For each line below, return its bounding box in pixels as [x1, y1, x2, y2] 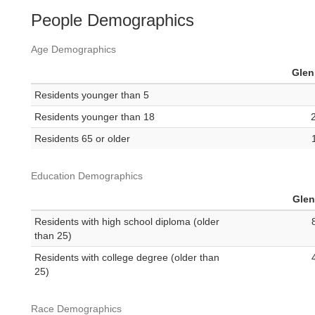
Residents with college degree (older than [34, 252, 219, 264]
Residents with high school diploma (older [34, 216, 219, 228]
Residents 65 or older [34, 133, 130, 145]
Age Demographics [31, 44, 116, 56]
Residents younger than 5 [34, 89, 149, 101]
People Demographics [31, 11, 194, 30]
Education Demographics [31, 170, 143, 182]
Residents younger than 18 [34, 111, 155, 123]
